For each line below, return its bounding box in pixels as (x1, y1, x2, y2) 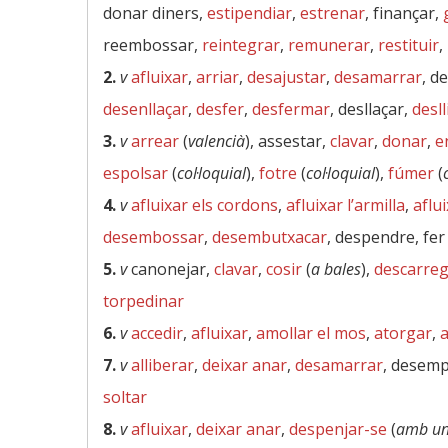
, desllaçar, (330, 98, 412, 120)
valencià (188, 130, 245, 152)
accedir (131, 322, 183, 344)
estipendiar (207, 2, 292, 24)
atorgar (374, 322, 432, 344)
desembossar (103, 226, 204, 248)
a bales (311, 258, 361, 280)
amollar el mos (256, 322, 366, 344)
